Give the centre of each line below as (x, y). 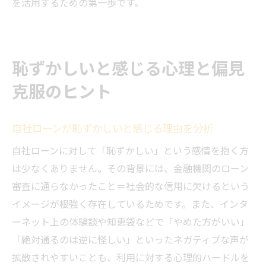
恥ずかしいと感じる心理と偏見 (128, 67)
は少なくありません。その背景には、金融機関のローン (130, 168)
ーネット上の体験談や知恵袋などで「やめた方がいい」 (131, 222)
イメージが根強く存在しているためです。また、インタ (130, 204)
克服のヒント (62, 91)
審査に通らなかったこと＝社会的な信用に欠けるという (131, 186)
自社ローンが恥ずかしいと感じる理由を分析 (113, 128)
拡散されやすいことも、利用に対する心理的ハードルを (131, 257)
